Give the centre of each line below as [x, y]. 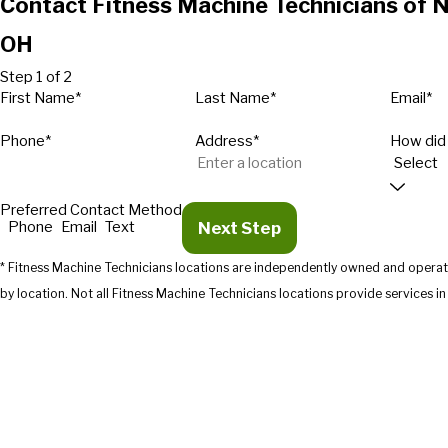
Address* [227, 141]
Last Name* [235, 98]
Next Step [240, 228]
